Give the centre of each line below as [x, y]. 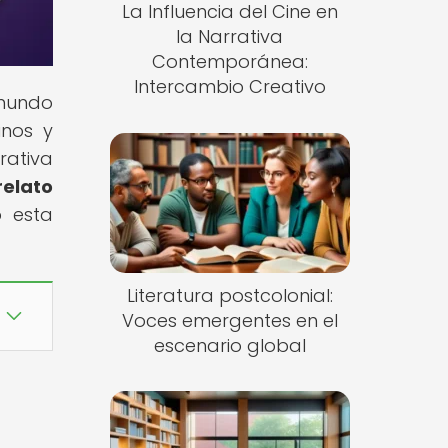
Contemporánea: [229, 62]
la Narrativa [230, 37]
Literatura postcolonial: [229, 295]
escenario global [229, 345]
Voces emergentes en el [229, 320]
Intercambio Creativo [229, 87]
